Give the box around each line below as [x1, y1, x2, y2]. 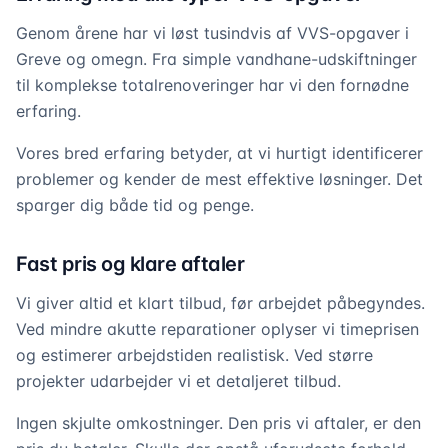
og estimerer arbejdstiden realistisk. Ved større [16, 345, 373, 365]
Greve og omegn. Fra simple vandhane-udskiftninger [16, 49, 417, 69]
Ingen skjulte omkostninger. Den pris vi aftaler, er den [16, 413, 421, 433]
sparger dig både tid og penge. [16, 195, 254, 215]
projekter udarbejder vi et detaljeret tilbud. [16, 371, 341, 391]
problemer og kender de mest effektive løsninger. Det [16, 169, 423, 189]
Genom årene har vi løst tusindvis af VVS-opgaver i [16, 23, 409, 43]
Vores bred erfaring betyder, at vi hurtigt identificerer [16, 143, 423, 163]
